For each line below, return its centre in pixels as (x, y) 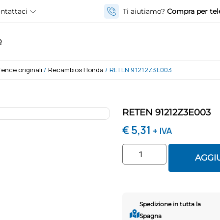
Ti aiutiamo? (145, 11)
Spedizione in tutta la (170, 204)
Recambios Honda (76, 70)
